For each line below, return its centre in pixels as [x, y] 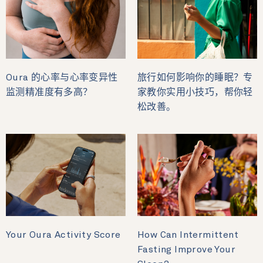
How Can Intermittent [188, 235]
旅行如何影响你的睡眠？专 [195, 78]
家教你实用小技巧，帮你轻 [195, 92]
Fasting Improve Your [186, 250]
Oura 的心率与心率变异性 [62, 78]
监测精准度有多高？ [49, 92]
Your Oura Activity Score [63, 235]
